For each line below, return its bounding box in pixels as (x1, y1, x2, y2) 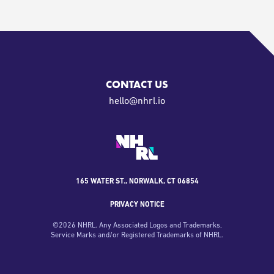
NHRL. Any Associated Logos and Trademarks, (75, 222, 222, 229)
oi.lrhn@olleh (109, 97, 165, 106)
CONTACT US (106, 78, 168, 91)
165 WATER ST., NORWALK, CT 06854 (75, 178, 199, 185)
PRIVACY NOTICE (109, 201, 165, 209)
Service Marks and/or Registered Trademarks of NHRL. (51, 232, 223, 239)
